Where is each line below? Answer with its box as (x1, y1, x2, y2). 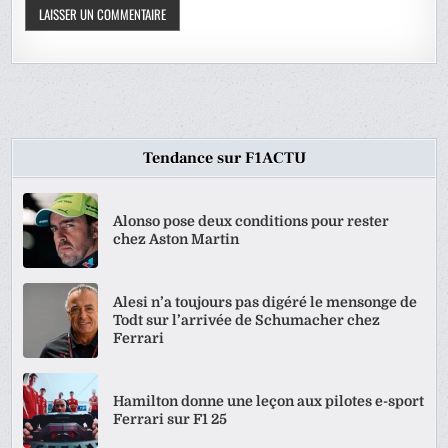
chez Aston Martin (113, 231, 240, 248)
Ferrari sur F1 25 (113, 411, 228, 428)
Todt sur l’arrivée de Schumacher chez (113, 312, 381, 329)
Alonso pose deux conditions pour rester (113, 213, 390, 230)
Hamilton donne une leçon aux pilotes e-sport (113, 393, 425, 410)
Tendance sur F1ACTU (142, 147, 306, 168)
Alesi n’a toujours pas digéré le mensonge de (113, 294, 418, 311)
